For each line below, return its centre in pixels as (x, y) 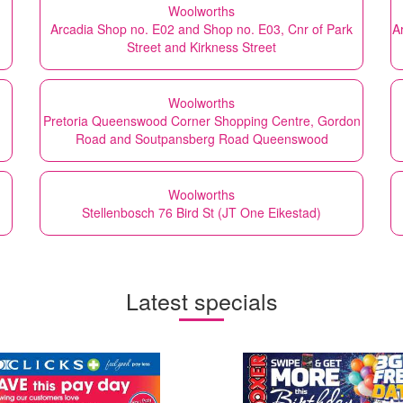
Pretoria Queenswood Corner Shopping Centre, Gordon (201, 120)
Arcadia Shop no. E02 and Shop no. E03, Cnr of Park (201, 28)
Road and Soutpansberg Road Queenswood (201, 138)
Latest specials (201, 300)
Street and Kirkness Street (201, 46)
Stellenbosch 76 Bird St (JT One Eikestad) (201, 212)
